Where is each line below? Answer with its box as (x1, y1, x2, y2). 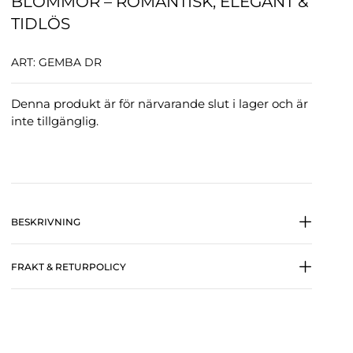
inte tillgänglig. (11, 114, 98, 129)
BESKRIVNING (11, 215, 80, 228)
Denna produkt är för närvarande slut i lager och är (11, 97, 308, 112)
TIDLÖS (11, 14, 70, 33)
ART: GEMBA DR (11, 55, 102, 70)
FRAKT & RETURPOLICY (11, 260, 126, 273)
